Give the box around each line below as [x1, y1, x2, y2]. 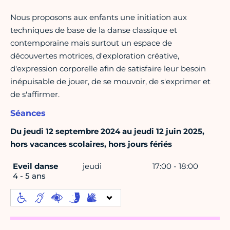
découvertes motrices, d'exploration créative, [10, 51, 179, 61]
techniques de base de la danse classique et [10, 25, 177, 35]
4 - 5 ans [13, 171, 46, 181]
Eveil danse [13, 161, 58, 171]
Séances [10, 108, 46, 119]
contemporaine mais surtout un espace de [10, 38, 172, 48]
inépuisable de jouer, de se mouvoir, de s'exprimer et [10, 76, 210, 87]
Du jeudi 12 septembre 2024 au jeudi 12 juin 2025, [10, 126, 204, 137]
